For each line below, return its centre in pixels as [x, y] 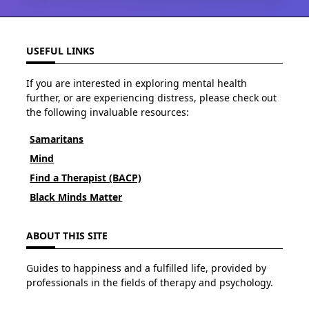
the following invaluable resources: [108, 112]
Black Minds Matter [76, 197]
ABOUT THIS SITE [67, 235]
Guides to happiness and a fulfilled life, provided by [146, 268]
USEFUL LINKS [60, 50]
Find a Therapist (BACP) [86, 177]
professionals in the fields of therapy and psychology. [150, 283]
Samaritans [57, 139]
